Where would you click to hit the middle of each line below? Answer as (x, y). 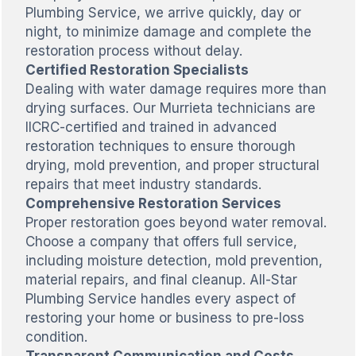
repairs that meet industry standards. (143, 184)
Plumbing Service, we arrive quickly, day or (163, 12)
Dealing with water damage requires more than (176, 89)
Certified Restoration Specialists (137, 70)
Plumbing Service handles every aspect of (160, 298)
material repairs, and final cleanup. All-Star (161, 279)
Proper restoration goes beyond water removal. (176, 222)
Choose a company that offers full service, (161, 241)
